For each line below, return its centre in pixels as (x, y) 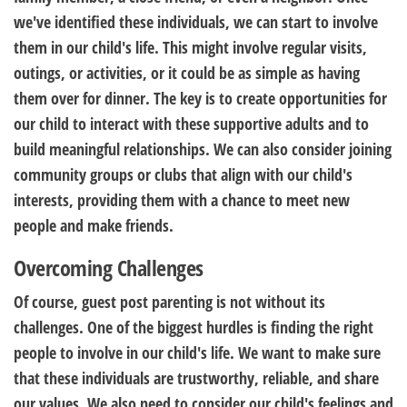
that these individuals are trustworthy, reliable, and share (196, 378)
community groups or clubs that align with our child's (183, 174)
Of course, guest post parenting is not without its (169, 302)
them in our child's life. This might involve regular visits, (190, 47)
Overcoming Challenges (109, 268)
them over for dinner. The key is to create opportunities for (200, 98)
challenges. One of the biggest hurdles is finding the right (194, 327)
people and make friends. (94, 225)
